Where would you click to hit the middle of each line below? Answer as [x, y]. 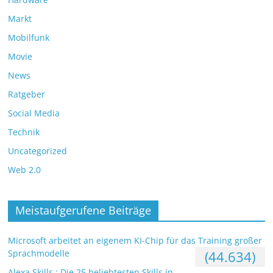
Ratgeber [27, 94]
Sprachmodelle [39, 253]
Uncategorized [38, 151]
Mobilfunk [29, 38]
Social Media [34, 113]
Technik [24, 132]
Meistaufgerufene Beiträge [83, 211]
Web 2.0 [25, 170]
